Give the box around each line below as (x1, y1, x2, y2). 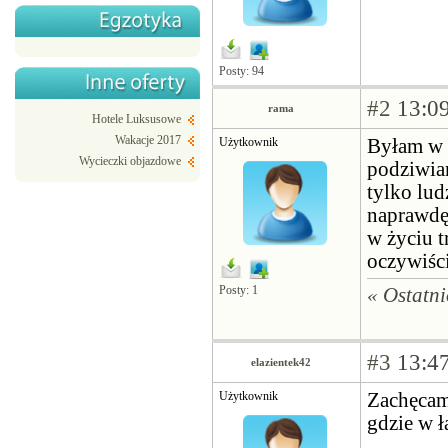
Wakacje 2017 (115, 133, 181, 147)
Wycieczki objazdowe (79, 154, 181, 168)
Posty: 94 (219, 63, 264, 78)
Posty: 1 (219, 282, 258, 297)
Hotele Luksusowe (92, 112, 181, 126)
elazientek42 (251, 356, 312, 368)
